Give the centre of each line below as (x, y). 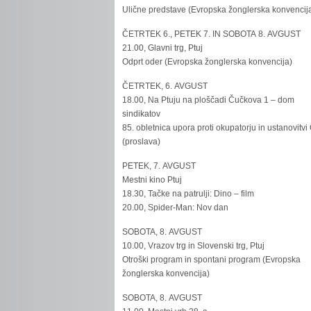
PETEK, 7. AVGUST (159, 166)
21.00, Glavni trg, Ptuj (163, 48)
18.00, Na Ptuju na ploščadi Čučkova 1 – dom (209, 100)
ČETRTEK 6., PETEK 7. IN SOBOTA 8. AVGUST (212, 34)
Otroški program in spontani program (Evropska (212, 260)
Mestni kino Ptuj (152, 180)
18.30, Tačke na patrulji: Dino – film (188, 194)
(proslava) (142, 142)
